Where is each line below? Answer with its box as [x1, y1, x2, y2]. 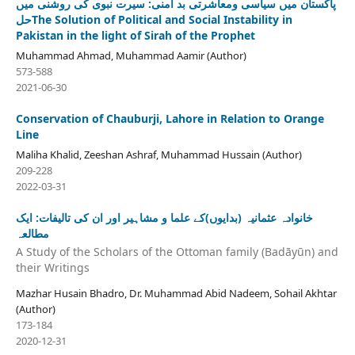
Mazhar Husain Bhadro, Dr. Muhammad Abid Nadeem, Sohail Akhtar [15, 286, 337, 301]
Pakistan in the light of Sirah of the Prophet [15, 27, 255, 43]
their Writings [15, 260, 90, 276]
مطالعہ [15, 225, 49, 241]
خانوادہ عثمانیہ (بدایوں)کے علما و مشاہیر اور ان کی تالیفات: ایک [15, 209, 313, 225]
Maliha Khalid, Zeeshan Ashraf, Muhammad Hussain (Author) [15, 147, 302, 162]
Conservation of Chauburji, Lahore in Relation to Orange [15, 110, 324, 126]
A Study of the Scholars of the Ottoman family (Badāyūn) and [15, 244, 338, 260]
